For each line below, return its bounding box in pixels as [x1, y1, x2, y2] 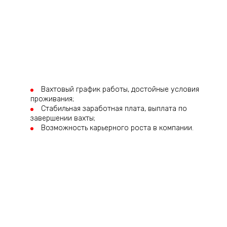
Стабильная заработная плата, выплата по [41, 104, 187, 113]
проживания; [30, 94, 74, 103]
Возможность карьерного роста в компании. [41, 123, 194, 132]
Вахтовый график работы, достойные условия [41, 85, 199, 94]
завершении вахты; [30, 113, 95, 123]
